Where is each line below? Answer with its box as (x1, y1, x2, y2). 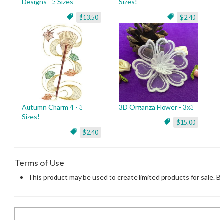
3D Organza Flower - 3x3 (119, 103, 194, 111)
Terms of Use (14, 157, 64, 168)
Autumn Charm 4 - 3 (22, 103, 83, 111)
